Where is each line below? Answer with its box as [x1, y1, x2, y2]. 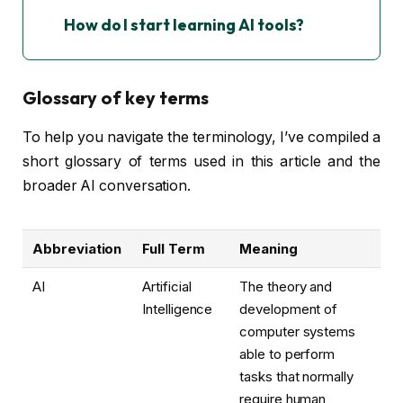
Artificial [142, 278, 192, 296]
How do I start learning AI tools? [64, 14, 305, 36]
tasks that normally [239, 368, 354, 386]
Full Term [142, 240, 205, 258]
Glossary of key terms [22, 86, 210, 110]
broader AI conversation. [22, 177, 192, 195]
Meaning [239, 240, 298, 258]
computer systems [239, 323, 355, 341]
